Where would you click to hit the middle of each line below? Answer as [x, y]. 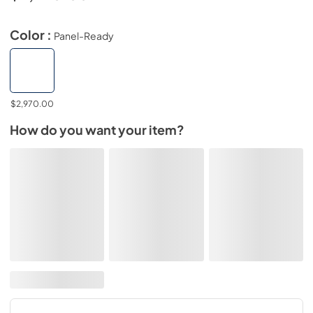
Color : [32, 35]
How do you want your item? [97, 130]
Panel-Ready [84, 35]
